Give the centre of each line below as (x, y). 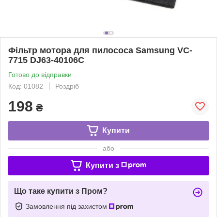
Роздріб (67, 86)
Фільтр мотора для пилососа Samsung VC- (100, 50)
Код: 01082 (26, 86)
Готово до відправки (40, 74)
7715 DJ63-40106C (46, 60)
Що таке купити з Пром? (61, 191)
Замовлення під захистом (67, 206)
